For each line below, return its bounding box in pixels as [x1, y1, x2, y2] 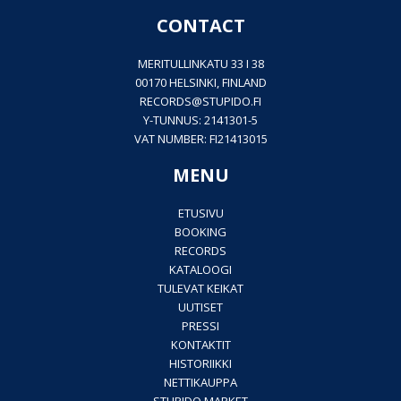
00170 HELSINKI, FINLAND [134, 74, 267, 91]
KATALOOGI [169, 261, 232, 278]
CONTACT [156, 13, 245, 38]
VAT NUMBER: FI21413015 [133, 131, 268, 148]
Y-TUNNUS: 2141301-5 [143, 112, 258, 129]
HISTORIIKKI [169, 355, 232, 372]
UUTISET [178, 299, 223, 316]
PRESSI [182, 318, 219, 335]
